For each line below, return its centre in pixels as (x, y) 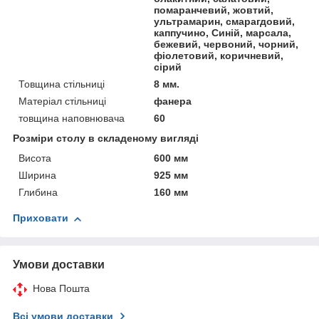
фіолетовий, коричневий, (219, 56)
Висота (35, 158)
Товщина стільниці (62, 84)
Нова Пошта (61, 289)
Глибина (38, 193)
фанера (173, 101)
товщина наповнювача (72, 119)
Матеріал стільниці (62, 101)
